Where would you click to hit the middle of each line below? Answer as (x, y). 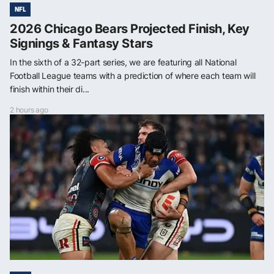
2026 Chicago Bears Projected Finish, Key (130, 29)
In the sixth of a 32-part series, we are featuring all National (123, 62)
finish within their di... (50, 89)
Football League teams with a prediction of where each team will (133, 76)
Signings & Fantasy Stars (81, 44)
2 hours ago (29, 110)
